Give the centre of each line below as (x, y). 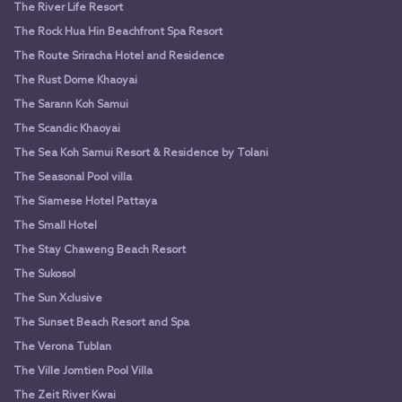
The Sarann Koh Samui (71, 105)
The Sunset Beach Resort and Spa (101, 323)
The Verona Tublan (62, 347)
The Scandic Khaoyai (67, 129)
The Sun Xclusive (58, 298)
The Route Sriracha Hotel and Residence (119, 56)
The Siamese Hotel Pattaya (85, 201)
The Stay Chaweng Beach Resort (100, 250)
